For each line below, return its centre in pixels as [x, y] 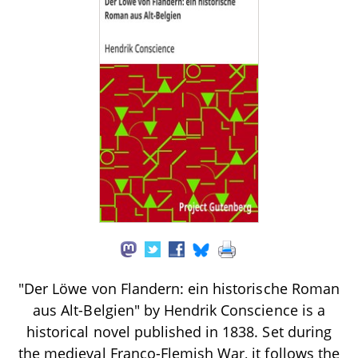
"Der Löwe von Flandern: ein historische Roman [179, 288]
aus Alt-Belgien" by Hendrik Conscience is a [179, 310]
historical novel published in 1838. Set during [179, 331]
